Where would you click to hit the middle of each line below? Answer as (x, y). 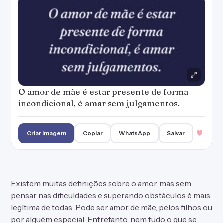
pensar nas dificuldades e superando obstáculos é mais (111, 195)
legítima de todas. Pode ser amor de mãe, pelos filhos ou (111, 207)
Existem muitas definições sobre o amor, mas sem (101, 183)
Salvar (176, 133)
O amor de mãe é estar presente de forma (103, 91)
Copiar (92, 133)
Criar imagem (46, 133)
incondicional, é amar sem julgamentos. (99, 103)
